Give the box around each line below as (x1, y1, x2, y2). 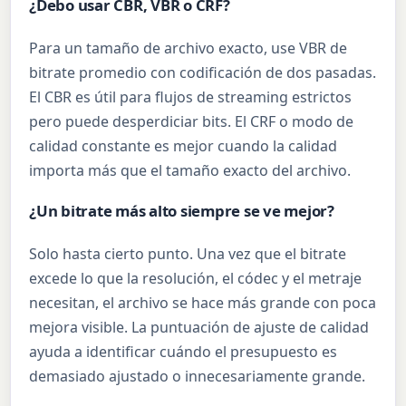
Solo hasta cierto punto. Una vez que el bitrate (29, 244, 347, 265)
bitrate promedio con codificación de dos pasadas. (29, 63, 377, 83)
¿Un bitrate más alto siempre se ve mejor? (29, 199, 334, 221)
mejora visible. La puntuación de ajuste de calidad (29, 317, 370, 338)
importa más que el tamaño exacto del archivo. (29, 160, 352, 181)
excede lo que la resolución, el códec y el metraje (29, 268, 362, 289)
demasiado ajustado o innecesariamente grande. (29, 366, 366, 387)
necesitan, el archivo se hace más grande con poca (29, 293, 377, 314)
